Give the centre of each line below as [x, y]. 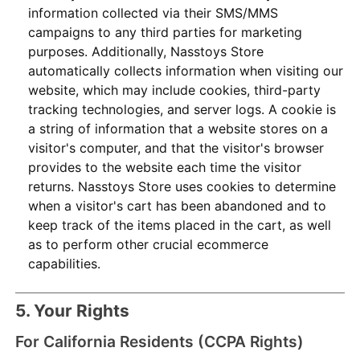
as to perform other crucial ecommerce [149, 244]
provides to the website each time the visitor [165, 167]
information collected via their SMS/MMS [153, 12]
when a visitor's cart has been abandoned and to [178, 205]
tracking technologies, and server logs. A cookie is [182, 109]
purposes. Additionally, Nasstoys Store [146, 51]
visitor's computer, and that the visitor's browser [176, 147]
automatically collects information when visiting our [186, 70]
